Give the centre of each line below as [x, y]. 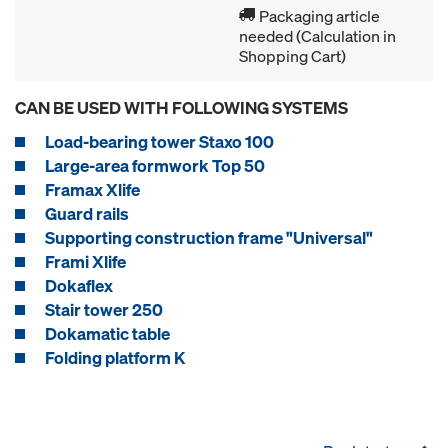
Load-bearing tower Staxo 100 [159, 141]
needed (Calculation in [317, 36]
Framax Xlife [92, 189]
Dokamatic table [107, 333]
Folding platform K [115, 357]
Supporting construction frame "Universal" [209, 237]
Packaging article [318, 16]
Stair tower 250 [104, 309]
